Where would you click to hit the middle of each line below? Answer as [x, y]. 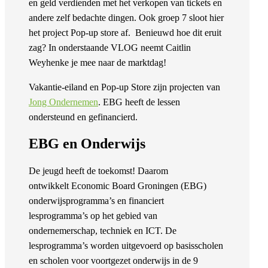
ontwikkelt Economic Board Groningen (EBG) [118, 186]
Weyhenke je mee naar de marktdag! [99, 63]
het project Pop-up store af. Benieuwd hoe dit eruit [125, 33]
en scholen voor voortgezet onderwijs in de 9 [113, 261]
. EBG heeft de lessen [139, 102]
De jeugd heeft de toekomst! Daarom [98, 171]
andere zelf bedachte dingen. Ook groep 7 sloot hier [126, 18]
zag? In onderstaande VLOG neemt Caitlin [110, 48]
